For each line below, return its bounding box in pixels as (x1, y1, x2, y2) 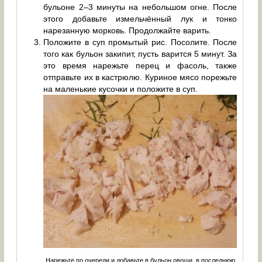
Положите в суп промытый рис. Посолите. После (43, 37, 237, 47)
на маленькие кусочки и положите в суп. (43, 84, 198, 94)
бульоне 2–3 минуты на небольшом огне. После (43, 2, 237, 12)
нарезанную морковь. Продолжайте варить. (43, 26, 212, 36)
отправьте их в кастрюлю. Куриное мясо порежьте (43, 73, 237, 82)
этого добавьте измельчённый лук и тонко (43, 14, 237, 24)
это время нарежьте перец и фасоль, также (43, 61, 237, 71)
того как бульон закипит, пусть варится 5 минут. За (43, 49, 237, 59)
